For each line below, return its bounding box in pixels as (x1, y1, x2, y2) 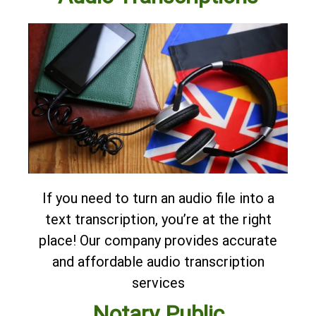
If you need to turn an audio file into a (42, 189, 274, 207)
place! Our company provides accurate (39, 231, 277, 249)
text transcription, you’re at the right (44, 210, 272, 228)
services (131, 274, 185, 291)
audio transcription (146, 253, 265, 270)
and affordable (51, 253, 147, 270)
